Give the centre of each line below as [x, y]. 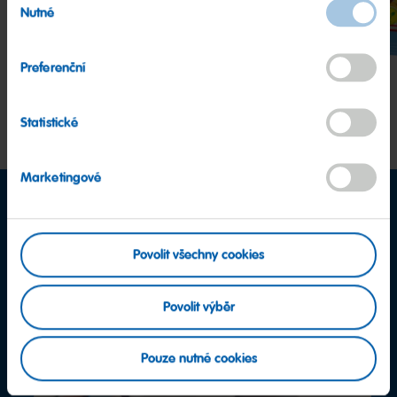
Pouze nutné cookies [198, 358]
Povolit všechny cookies [198, 255]
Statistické [50, 123]
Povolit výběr [198, 307]
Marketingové [61, 178]
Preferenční [53, 68]
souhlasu [32, 16]
